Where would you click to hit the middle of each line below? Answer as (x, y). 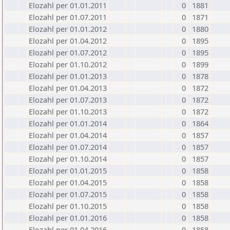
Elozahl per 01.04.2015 (68, 182)
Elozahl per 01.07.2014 (68, 147)
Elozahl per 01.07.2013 (68, 100)
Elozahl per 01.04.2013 (68, 88)
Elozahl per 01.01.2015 (68, 170)
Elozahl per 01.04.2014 (68, 135)
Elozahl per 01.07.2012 (68, 52)
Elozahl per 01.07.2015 (68, 194)
